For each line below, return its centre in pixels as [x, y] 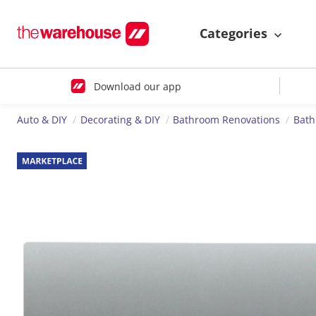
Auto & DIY [42, 120]
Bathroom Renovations [227, 120]
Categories [235, 34]
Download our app [137, 86]
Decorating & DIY [120, 120]
